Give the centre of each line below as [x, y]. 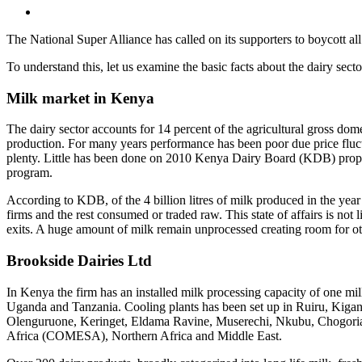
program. [33, 173]
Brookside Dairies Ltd [79, 260]
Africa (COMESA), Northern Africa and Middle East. [144, 335]
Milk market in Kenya [80, 98]
